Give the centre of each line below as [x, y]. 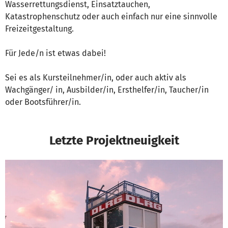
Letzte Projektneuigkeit [114, 140]
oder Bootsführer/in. [43, 102]
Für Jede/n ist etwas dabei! [55, 53]
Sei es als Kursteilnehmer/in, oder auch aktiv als [96, 78]
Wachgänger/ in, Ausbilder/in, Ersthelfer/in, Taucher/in [107, 90]
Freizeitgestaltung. [39, 29]
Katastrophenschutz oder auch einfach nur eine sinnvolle [111, 17]
